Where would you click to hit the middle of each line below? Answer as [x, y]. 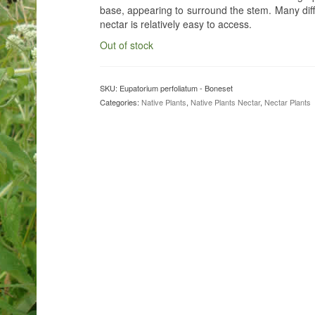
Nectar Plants [287, 102]
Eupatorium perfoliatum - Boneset [176, 88]
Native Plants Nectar [225, 102]
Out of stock [126, 45]
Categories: [120, 102]
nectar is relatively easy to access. [175, 24]
